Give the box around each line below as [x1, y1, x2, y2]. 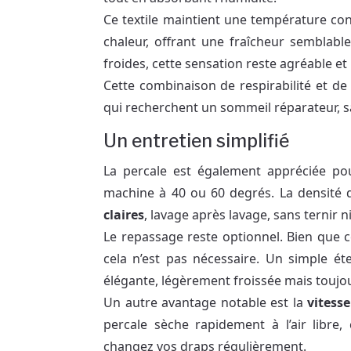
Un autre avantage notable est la [103, 293, 307, 311]
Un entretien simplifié [103, 129, 289, 152]
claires [103, 205, 144, 223]
